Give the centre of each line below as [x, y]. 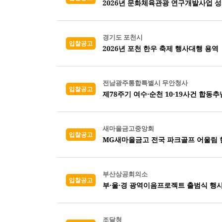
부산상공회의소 [125, 174]
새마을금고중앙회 [128, 128]
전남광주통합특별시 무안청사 [145, 83]
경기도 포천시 [123, 37]
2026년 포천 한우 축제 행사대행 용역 [161, 48]
